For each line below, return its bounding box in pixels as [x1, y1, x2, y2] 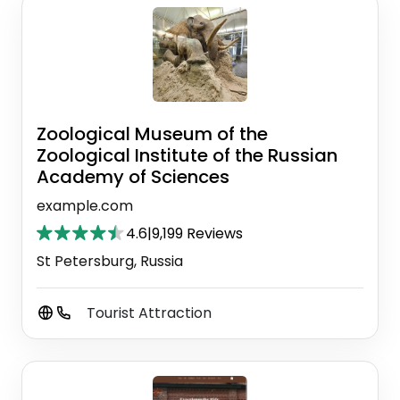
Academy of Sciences [37, 163, 229, 189]
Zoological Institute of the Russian [37, 142, 337, 168]
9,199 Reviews [152, 222, 243, 244]
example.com [37, 195, 133, 216]
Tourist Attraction [87, 302, 212, 323]
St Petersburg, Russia [37, 250, 183, 271]
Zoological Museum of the [37, 121, 268, 146]
